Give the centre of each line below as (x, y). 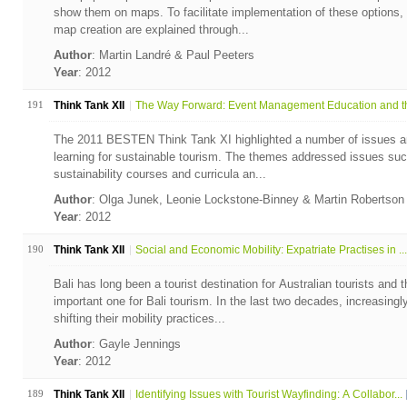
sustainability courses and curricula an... (159, 174)
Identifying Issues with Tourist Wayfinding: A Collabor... (268, 394)
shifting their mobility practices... (139, 318)
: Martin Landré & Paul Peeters (174, 55)
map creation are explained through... (151, 30)
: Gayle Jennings (138, 344)
